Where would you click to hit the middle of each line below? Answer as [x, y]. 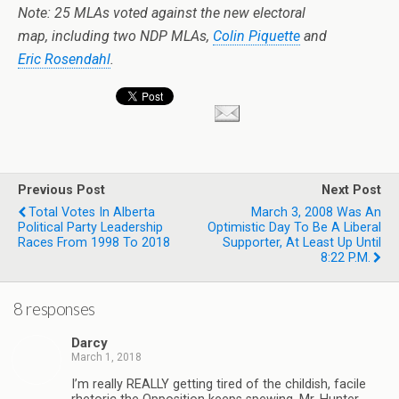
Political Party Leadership [90, 228]
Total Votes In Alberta [92, 212]
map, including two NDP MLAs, [115, 36]
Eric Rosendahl [64, 59]
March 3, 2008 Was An [316, 212]
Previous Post [61, 190]
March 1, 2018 [106, 358]
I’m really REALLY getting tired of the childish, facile [219, 384]
